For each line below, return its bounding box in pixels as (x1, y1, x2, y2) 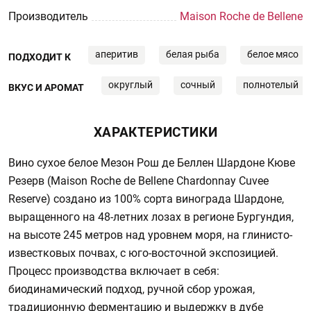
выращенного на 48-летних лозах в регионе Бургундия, (8, 210, 294, 224)
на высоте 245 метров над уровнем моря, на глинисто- (8, 228, 292, 242)
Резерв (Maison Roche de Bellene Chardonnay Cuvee (8, 174, 269, 187)
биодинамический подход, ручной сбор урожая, (8, 283, 255, 296)
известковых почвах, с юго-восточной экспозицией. (8, 246, 278, 260)
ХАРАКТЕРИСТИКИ (93, 124, 218, 140)
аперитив (95, 49, 138, 60)
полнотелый (243, 79, 299, 90)
